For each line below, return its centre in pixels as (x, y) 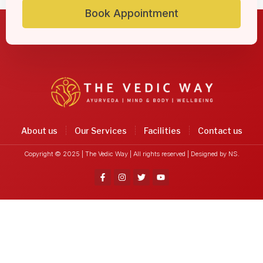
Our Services (100, 130)
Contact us (220, 130)
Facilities (162, 130)
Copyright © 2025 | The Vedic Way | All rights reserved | (107, 154)
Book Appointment (131, 13)
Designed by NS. (215, 154)
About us (39, 130)
